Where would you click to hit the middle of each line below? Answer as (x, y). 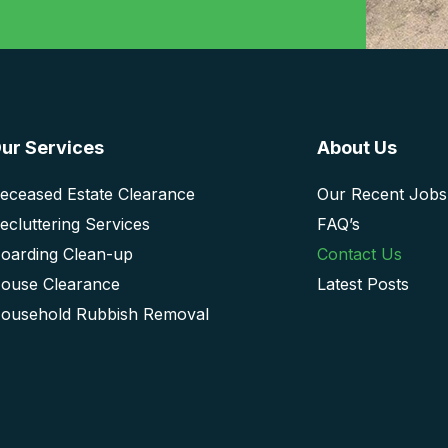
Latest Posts (363, 283)
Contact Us (360, 253)
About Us (357, 147)
